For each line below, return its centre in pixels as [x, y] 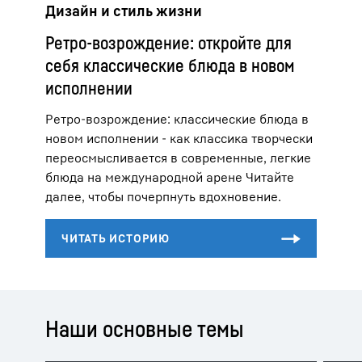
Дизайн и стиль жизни [124, 11]
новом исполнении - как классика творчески [179, 139]
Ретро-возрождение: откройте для [168, 43]
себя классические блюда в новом [170, 66]
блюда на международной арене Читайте [170, 177]
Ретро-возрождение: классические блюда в [177, 119]
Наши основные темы [145, 329]
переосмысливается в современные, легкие [178, 158]
